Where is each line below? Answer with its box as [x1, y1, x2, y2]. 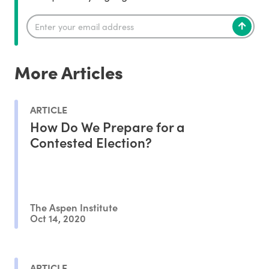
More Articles [14, 59, 123, 85]
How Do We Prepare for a [30, 116, 185, 136]
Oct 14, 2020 [30, 210, 86, 225]
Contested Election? [30, 132, 152, 151]
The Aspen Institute [30, 200, 118, 214]
